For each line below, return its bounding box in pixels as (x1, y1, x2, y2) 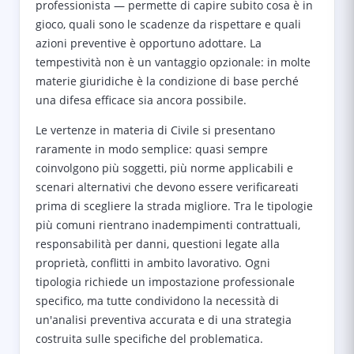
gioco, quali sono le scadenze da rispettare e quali (36, 17, 301, 32)
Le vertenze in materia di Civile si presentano (36, 122, 275, 137)
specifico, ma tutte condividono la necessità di (36, 293, 279, 308)
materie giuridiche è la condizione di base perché (36, 73, 299, 88)
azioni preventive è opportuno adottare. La (36, 36, 262, 51)
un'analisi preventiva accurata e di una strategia (36, 312, 292, 327)
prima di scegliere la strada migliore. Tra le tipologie (36, 198, 313, 213)
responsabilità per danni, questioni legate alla (36, 236, 280, 251)
